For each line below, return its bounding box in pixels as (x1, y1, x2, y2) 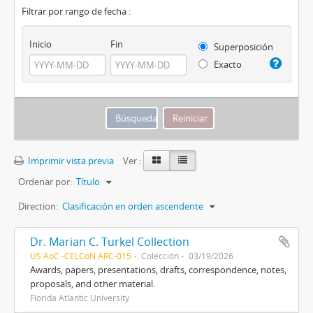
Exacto (211, 58, 242, 71)
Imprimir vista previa (26, 154, 114, 167)
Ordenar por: (18, 175, 72, 188)
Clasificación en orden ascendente (62, 199, 203, 212)
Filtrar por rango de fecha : (22, 5, 131, 17)
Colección (141, 249, 179, 261)
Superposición (211, 41, 273, 53)
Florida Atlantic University (30, 291, 129, 303)
